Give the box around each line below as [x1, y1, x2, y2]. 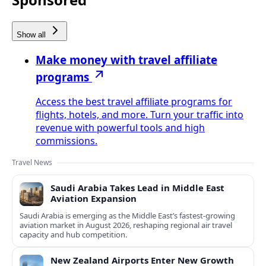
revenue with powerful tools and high [36, 121, 205, 135]
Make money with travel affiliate [36, 52, 217, 67]
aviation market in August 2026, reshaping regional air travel [20, 220, 232, 231]
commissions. [36, 134, 97, 148]
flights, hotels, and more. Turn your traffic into [36, 108, 243, 122]
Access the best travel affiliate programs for [36, 95, 232, 109]
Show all [17, 30, 48, 39]
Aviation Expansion [50, 192, 137, 205]
